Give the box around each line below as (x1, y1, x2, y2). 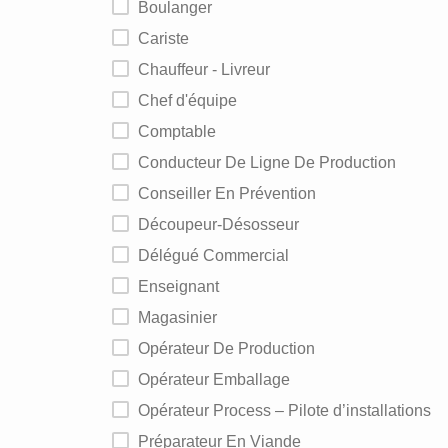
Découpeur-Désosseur (150, 216, 299, 233)
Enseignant (149, 278, 219, 295)
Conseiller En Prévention (150, 185, 316, 202)
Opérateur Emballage (150, 371, 290, 388)
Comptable (150, 123, 216, 140)
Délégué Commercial (150, 247, 289, 264)
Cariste (150, 30, 189, 47)
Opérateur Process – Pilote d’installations (150, 402, 431, 419)
